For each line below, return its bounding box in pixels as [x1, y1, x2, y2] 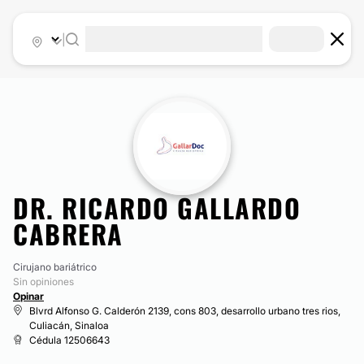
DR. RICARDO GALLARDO [13, 188, 301, 227]
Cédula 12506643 [29, 334, 110, 346]
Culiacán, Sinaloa [29, 319, 109, 331]
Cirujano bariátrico [13, 261, 97, 273]
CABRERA [13, 214, 123, 253]
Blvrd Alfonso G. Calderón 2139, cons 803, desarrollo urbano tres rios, [29, 305, 340, 317]
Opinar [13, 290, 44, 302]
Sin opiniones [13, 275, 74, 288]
